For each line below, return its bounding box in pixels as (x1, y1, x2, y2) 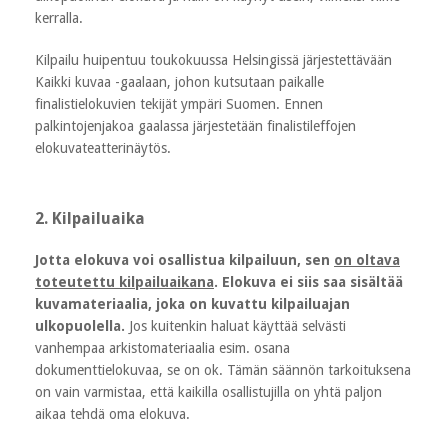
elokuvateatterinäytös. (35, 139, 171, 156)
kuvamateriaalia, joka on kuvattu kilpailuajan (35, 295, 350, 312)
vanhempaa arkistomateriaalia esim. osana (35, 339, 290, 356)
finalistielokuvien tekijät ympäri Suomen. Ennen (35, 95, 323, 112)
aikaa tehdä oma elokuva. (35, 405, 190, 422)
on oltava (334, 251, 400, 268)
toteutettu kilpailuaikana (35, 273, 214, 290)
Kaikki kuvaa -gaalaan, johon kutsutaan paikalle (35, 73, 324, 90)
